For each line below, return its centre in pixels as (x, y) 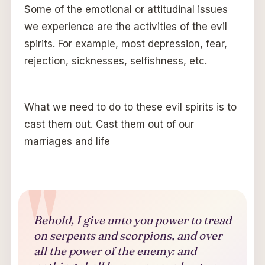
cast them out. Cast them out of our (109, 125)
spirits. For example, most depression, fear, (125, 44)
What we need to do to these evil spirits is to (130, 107)
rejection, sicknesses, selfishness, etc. (115, 61)
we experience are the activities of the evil (125, 27)
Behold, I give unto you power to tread (132, 220)
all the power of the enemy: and (115, 251)
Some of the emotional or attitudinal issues (126, 10)
